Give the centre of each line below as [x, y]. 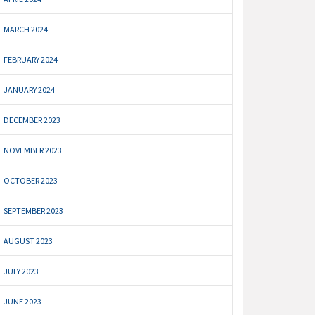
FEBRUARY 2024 [31, 60]
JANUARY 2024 [30, 90]
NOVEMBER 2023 [33, 150]
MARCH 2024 [26, 30]
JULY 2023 [21, 271]
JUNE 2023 [23, 302]
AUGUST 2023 [28, 241]
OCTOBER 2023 [31, 181]
